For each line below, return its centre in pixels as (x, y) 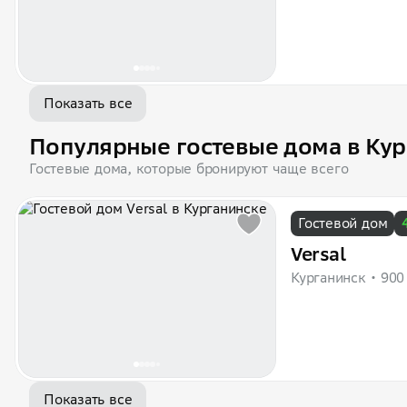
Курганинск (328, 278)
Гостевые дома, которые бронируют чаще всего (189, 169)
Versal (318, 254)
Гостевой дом (343, 223)
